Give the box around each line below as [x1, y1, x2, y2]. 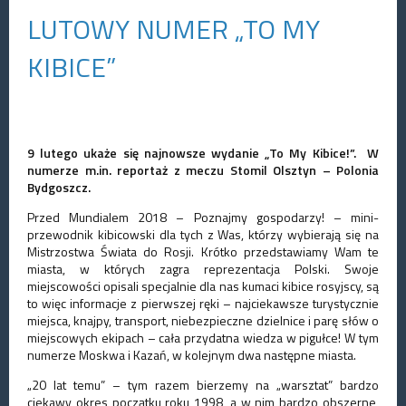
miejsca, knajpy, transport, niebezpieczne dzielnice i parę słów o [27, 311, 379, 331]
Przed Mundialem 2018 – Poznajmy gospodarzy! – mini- [27, 208, 379, 227]
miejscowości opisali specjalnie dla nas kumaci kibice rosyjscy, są [27, 276, 379, 296]
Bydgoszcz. [27, 178, 91, 198]
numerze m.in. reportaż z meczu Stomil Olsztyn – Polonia [27, 160, 379, 180]
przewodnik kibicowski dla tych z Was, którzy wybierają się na [27, 225, 379, 245]
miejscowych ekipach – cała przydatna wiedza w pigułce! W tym [27, 328, 379, 348]
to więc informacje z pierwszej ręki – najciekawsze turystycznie [27, 294, 379, 314]
